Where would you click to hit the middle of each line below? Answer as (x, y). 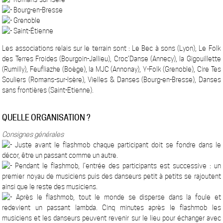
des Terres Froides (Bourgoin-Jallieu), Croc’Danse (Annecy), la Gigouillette (111, 59)
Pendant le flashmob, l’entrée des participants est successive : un (116, 166)
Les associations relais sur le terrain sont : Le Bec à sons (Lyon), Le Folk (111, 48)
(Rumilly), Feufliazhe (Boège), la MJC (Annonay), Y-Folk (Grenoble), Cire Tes (111, 69)
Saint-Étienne (33, 31)
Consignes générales (33, 134)
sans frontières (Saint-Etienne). (48, 90)
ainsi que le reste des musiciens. (50, 187)
